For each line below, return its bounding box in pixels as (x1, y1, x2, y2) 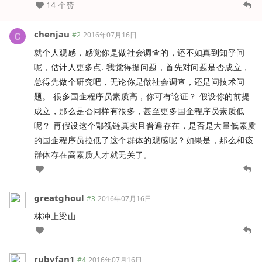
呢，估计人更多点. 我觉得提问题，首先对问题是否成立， (34, 61, 250, 73)
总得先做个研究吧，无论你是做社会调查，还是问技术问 (34, 76, 245, 88)
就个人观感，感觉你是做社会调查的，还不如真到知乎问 (34, 47, 245, 58)
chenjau (34, 28, 70, 40)
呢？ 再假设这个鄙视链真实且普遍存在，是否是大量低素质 (34, 120, 256, 132)
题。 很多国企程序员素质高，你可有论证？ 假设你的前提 (34, 91, 250, 102)
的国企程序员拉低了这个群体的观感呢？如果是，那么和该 (34, 135, 253, 146)
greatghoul (34, 192, 84, 204)
